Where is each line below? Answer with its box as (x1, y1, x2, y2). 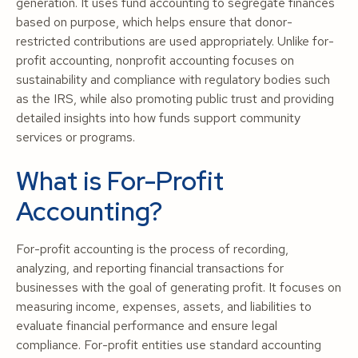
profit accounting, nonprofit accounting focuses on (16, 52, 294, 69)
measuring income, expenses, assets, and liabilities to (16, 298, 312, 315)
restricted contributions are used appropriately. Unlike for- (16, 33, 334, 50)
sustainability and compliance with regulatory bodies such (16, 71, 330, 88)
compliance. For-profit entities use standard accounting (16, 336, 321, 353)
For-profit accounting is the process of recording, (16, 241, 288, 257)
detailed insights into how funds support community (16, 109, 300, 126)
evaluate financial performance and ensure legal (16, 317, 277, 334)
